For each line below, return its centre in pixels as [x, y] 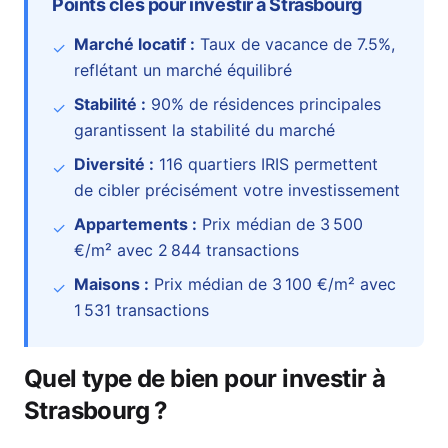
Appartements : [135, 224]
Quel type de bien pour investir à [205, 378]
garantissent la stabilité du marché [204, 130]
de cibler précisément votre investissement [237, 190]
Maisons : [111, 284]
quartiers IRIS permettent [280, 164]
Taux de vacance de [276, 44]
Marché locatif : [134, 44]
